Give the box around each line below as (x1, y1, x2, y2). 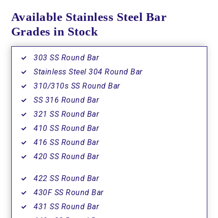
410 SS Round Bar (34, 124, 99, 133)
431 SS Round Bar (34, 202, 99, 212)
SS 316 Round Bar (34, 95, 99, 105)
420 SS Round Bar (34, 152, 99, 162)
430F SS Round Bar (34, 188, 104, 198)
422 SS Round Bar (34, 174, 99, 183)
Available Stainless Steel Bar (11, 10, 166, 24)
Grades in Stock (11, 25, 98, 38)
